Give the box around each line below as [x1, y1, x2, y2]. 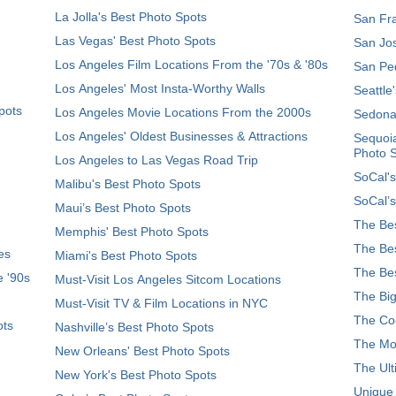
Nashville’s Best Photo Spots [55, 320, 214, 334]
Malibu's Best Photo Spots [55, 177, 201, 191]
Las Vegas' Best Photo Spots [55, 34, 216, 48]
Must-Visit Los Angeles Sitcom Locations [55, 272, 281, 286]
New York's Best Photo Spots [55, 368, 217, 382]
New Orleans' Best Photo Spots [55, 344, 230, 358]
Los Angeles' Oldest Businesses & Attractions [55, 129, 308, 143]
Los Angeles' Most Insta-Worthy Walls [55, 81, 265, 95]
